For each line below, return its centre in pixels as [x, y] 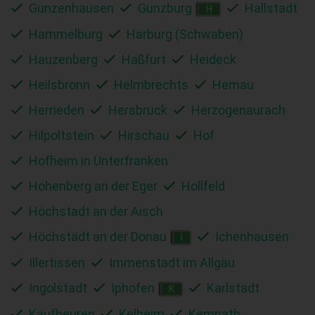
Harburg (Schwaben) [185, 34]
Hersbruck [138, 110]
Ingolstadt [58, 288]
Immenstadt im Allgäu [172, 262]
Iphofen [133, 288]
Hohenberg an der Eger [93, 186]
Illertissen [57, 262]
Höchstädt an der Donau [98, 236]
